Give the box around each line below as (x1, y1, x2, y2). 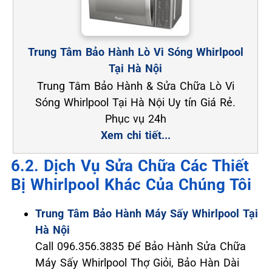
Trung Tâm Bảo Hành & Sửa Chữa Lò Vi (36, 80, 234, 93)
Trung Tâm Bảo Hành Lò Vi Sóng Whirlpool (27, 46, 243, 59)
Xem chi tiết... (100, 129, 171, 142)
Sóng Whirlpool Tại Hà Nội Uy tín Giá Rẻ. (35, 96, 236, 109)
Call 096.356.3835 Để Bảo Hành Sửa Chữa (35, 240, 246, 253)
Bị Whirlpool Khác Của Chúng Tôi (11, 175, 251, 194)
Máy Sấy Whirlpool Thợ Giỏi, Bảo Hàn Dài (35, 256, 239, 270)
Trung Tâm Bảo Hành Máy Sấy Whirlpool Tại (35, 207, 258, 220)
